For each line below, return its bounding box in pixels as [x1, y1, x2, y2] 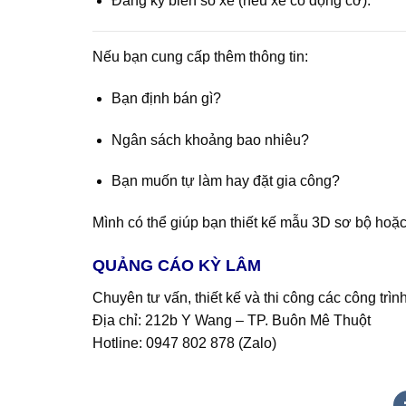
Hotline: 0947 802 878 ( [92, 335, 243, 352]
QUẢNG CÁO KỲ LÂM [92, 256, 261, 275]
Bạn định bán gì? [111, 90, 221, 106]
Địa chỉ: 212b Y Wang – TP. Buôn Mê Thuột [92, 313, 371, 329]
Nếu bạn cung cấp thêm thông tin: [92, 49, 308, 65]
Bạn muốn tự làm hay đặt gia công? [111, 173, 340, 189]
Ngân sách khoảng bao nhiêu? [111, 131, 309, 148]
